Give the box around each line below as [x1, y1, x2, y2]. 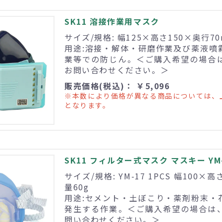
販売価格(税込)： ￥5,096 [64, 80, 170, 92]
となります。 [64, 100, 111, 111]
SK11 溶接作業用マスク [64, 15, 160, 28]
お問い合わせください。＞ [64, 64, 169, 76]
